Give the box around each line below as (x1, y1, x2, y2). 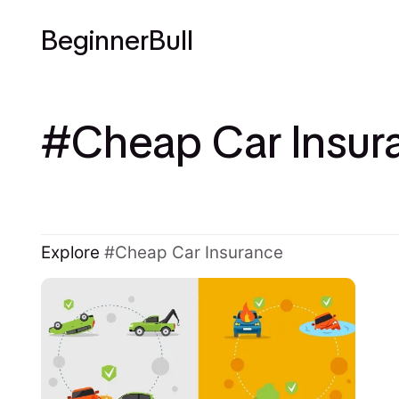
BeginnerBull (40, 22, 193, 59)
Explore (40, 241, 104, 263)
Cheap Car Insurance (114, 241, 283, 263)
